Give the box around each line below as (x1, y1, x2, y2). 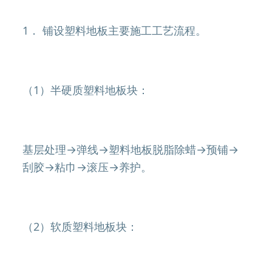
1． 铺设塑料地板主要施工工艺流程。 (22, 23, 207, 38)
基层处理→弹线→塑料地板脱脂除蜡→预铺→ (22, 142, 239, 157)
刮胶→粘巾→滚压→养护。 (22, 160, 152, 174)
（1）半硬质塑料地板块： (22, 83, 149, 97)
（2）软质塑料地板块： (22, 219, 138, 234)
